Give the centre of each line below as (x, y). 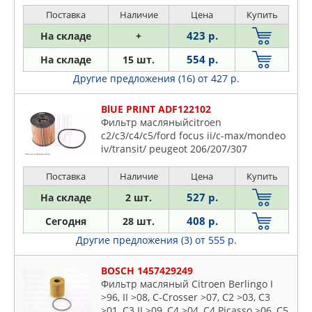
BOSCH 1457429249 (147, 271)
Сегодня (66, 221)
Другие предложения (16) (135, 79)
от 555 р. (216, 240)
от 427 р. (218, 79)
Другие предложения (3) (135, 240)
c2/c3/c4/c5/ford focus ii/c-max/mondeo (193, 136)
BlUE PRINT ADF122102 (156, 109)
